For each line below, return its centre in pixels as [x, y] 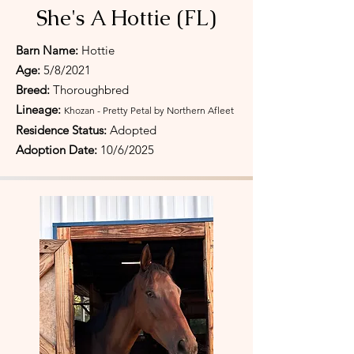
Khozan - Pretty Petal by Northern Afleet [149, 110]
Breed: [33, 90]
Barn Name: [47, 50]
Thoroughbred [91, 90]
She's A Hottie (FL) [126, 18]
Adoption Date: [58, 150]
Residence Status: [61, 130]
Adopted [132, 130]
